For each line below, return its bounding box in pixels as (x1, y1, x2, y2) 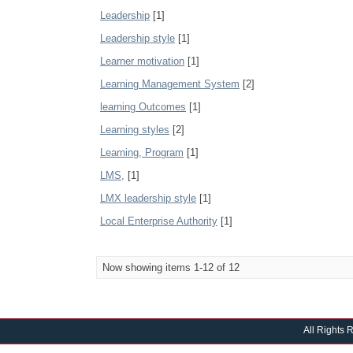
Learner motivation (100, 55, 184, 67)
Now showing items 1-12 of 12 (102, 262, 240, 273)
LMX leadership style (100, 192, 196, 204)
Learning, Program (100, 147, 184, 158)
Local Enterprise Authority (100, 215, 217, 227)
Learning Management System (100, 78, 240, 90)
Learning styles (100, 124, 169, 136)
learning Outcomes (100, 101, 186, 113)
